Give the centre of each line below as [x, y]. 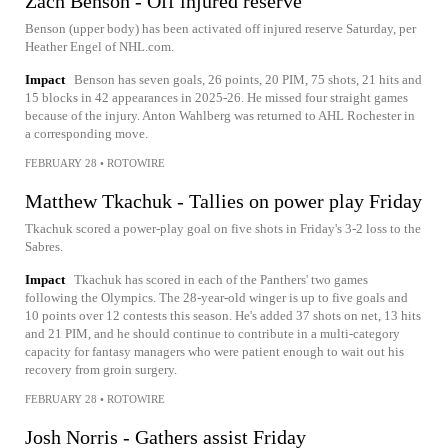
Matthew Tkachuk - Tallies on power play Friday [223, 200]
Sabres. [44, 246]
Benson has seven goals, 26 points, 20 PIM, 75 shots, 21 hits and [248, 79]
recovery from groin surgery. [101, 369]
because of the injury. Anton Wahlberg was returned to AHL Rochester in [220, 115]
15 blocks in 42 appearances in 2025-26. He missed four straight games [216, 97]
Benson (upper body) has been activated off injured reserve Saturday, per [220, 28]
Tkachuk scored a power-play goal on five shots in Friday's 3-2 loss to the [223, 228]
